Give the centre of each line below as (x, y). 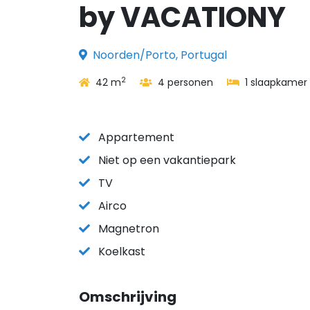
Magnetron (129, 229)
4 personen (184, 82)
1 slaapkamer (275, 82)
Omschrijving (128, 297)
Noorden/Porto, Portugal (160, 55)
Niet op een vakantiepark (167, 160)
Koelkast (122, 252)
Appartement (136, 137)
